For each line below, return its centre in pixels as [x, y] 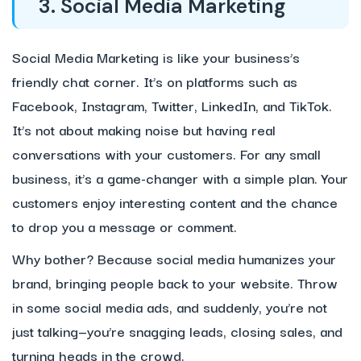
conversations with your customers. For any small [166, 154]
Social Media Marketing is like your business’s [156, 57]
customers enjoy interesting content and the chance [175, 202]
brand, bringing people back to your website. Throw [175, 283]
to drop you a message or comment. [124, 226]
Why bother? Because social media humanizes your [174, 259]
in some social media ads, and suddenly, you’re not [170, 307]
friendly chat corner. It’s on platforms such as [155, 81]
